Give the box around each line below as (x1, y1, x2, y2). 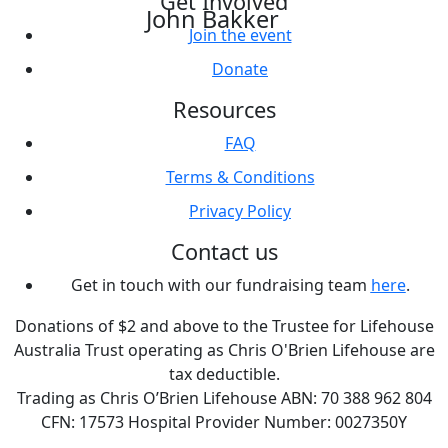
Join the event (188, 23, 292, 46)
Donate (212, 57, 268, 80)
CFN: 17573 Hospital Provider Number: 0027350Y (41, 410, 407, 433)
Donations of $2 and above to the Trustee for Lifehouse (14, 314, 434, 337)
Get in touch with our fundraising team (70, 273, 371, 296)
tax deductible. (168, 362, 280, 385)
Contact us (170, 236, 278, 266)
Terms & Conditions (165, 165, 315, 188)
